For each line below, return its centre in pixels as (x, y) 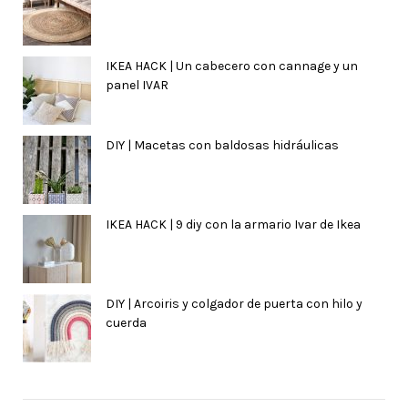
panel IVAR (137, 85)
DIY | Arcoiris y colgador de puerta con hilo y (234, 303)
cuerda (126, 322)
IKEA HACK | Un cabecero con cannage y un (232, 66)
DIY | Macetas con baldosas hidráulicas (222, 145)
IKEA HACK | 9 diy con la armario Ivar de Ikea (233, 224)
